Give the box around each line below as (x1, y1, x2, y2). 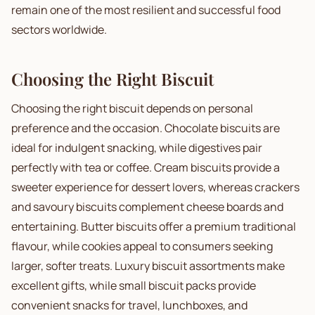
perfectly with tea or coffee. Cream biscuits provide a (11, 160, 280, 175)
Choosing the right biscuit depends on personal (11, 101, 253, 116)
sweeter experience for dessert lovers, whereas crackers (11, 179, 300, 195)
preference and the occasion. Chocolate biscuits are (11, 120, 280, 136)
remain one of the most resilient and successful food (11, 2, 281, 18)
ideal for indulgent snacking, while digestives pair (11, 140, 262, 155)
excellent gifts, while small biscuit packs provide (11, 278, 256, 293)
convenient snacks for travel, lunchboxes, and (11, 297, 247, 313)
